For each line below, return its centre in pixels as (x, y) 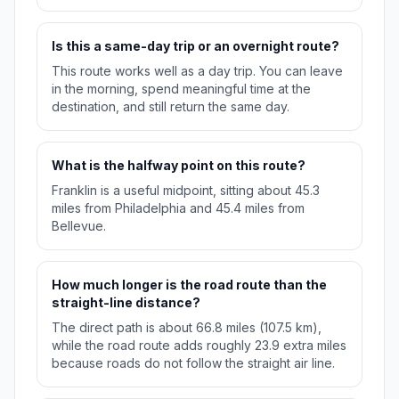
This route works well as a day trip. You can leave (197, 71)
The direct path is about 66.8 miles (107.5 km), (187, 328)
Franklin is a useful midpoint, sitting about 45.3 (186, 191)
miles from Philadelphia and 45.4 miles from (178, 208)
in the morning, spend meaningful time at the (181, 89)
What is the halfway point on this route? (179, 166)
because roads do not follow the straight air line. (193, 363)
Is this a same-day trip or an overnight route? (195, 46)
